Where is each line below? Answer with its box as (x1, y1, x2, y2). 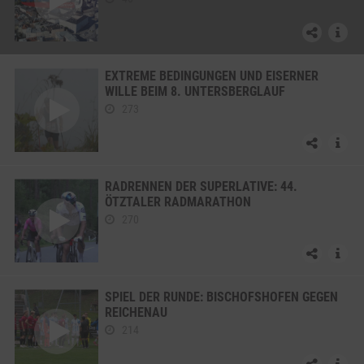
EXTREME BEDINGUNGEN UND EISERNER (105, 68, 318, 84)
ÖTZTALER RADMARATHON (105, 194, 251, 210)
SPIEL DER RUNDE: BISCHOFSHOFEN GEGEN (105, 289, 338, 305)
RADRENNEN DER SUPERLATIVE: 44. (105, 179, 297, 194)
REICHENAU (105, 305, 167, 320)
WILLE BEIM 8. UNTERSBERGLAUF (105, 84, 285, 99)
